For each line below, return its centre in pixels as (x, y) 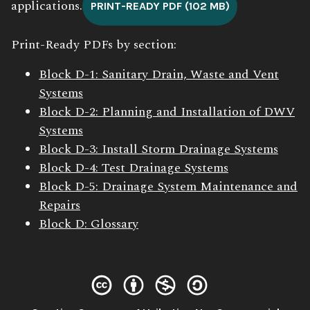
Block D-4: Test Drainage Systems (134, 168)
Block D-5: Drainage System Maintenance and (168, 187)
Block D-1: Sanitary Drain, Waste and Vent (159, 75)
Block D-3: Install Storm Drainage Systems (158, 149)
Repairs (60, 206)
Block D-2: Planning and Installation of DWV (167, 112)
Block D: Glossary (89, 224)
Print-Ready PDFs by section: (94, 45)
